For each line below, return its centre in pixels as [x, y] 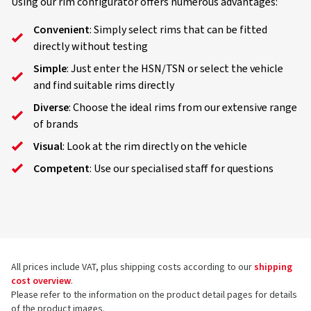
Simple [50, 69]
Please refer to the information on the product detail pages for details [154, 295]
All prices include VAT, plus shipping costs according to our [133, 268]
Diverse [51, 108]
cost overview [41, 281]
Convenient [61, 30]
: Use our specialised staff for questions [182, 169]
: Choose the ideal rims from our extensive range [183, 108]
